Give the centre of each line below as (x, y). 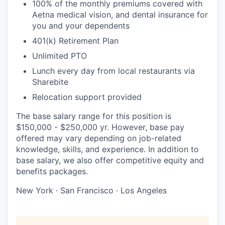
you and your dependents (81, 25)
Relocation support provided (87, 97)
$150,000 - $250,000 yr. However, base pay (100, 127)
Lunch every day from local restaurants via (114, 71)
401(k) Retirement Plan (75, 40)
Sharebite (50, 82)
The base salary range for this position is (94, 116)
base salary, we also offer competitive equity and (110, 160)
